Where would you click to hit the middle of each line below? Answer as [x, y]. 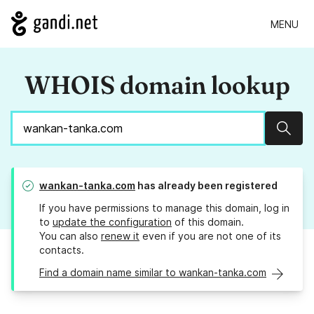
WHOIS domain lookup [157, 85]
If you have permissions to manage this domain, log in [164, 208]
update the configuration [112, 222]
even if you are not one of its [210, 236]
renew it [120, 236]
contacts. [62, 250]
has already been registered [206, 186]
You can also [70, 236]
